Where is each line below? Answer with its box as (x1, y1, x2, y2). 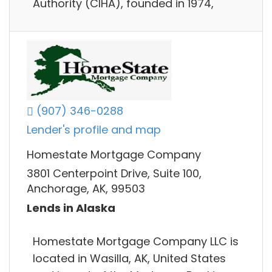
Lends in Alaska (27, 200, 115, 216)
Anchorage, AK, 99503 (27, 181, 145, 197)
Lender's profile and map (27, 122, 161, 138)
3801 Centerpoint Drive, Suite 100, (27, 166, 202, 182)
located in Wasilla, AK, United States (33, 250, 226, 266)
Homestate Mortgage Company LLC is (33, 233, 239, 249)
